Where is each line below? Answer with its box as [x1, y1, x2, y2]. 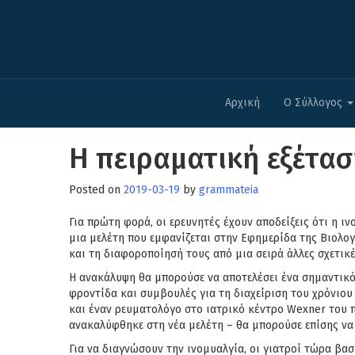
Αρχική [225, 96, 260, 109]
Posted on [69, 183, 124, 197]
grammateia [199, 183, 258, 197]
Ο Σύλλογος [284, 96, 345, 109]
